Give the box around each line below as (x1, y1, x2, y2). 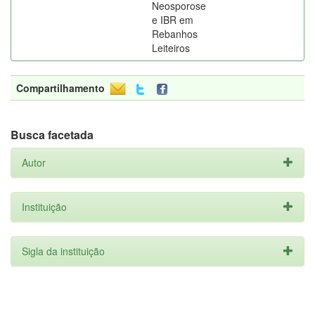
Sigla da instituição (22, 244, 105, 258)
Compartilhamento (16, 81, 105, 95)
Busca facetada (11, 127, 94, 143)
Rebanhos (152, 27, 198, 41)
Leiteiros (152, 41, 190, 55)
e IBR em (152, 13, 193, 27)
